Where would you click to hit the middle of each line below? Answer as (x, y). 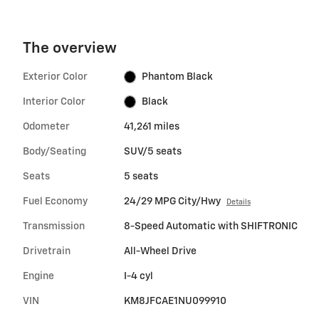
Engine (38, 276)
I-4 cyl (138, 276)
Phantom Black (178, 77)
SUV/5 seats (152, 151)
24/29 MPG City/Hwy (172, 201)
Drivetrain (47, 251)
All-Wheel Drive (160, 251)
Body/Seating (54, 151)
